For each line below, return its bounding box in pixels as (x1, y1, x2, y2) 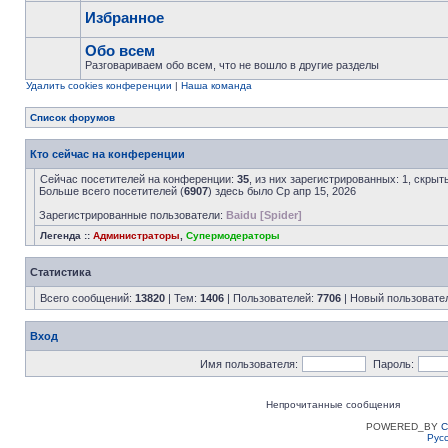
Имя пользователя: (199, 358, 298, 370)
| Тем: (165, 292, 200, 304)
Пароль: (372, 358, 414, 370)
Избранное (85, 9, 164, 26)
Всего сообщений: (40, 292, 135, 304)
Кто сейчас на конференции (30, 148, 185, 160)
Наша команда (181, 80, 252, 91)
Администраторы (93, 230, 180, 241)
